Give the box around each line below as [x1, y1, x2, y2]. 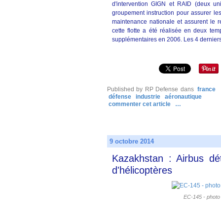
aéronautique [165, 93, 202, 100]
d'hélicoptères [112, 165, 172, 176]
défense [109, 93, 131, 100]
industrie [136, 93, 160, 100]
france [197, 86, 216, 93]
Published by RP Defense [107, 86, 179, 93]
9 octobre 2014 [110, 138, 154, 145]
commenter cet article [109, 101, 172, 108]
